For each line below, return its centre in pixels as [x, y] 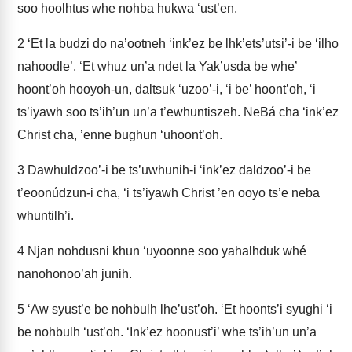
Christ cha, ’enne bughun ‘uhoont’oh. [120, 135]
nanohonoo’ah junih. [75, 274]
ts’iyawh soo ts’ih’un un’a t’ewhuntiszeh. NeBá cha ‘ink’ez [178, 112]
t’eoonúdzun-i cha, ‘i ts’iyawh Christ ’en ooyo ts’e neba [169, 193]
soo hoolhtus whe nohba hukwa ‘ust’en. [127, 8]
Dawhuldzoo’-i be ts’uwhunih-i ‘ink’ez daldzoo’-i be [168, 170]
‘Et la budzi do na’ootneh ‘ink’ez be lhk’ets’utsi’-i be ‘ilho [181, 44]
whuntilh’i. [46, 216]
